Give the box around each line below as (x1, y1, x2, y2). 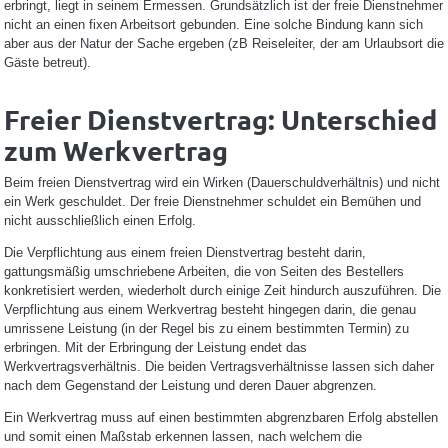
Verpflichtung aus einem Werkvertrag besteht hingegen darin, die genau (3, 301, 416, 317)
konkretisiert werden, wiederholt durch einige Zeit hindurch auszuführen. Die (3, 282, 441, 298)
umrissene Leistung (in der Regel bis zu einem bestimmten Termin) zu (3, 320, 409, 336)
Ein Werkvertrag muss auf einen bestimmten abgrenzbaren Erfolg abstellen (3, 409, 438, 425)
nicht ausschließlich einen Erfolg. (3, 212, 196, 228)
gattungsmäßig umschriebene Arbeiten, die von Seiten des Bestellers (3, 263, 404, 279)
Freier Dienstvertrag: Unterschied (3, 102, 437, 136)
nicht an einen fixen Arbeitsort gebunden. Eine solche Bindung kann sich (3, 17, 423, 32)
